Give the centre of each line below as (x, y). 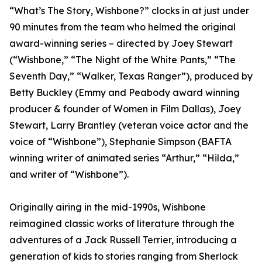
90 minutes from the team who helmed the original (123, 27)
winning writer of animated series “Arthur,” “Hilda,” (124, 158)
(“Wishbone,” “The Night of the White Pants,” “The (123, 60)
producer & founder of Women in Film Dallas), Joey (125, 109)
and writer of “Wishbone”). (69, 175)
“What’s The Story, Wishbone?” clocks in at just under (129, 11)
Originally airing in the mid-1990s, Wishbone (108, 207)
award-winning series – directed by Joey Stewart (121, 44)
